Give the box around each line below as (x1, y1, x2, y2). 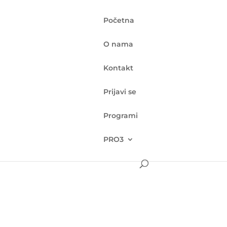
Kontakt (103, 63, 133, 72)
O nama (103, 40, 133, 49)
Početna (103, 16, 134, 25)
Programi (103, 111, 138, 120)
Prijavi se (103, 87, 136, 96)
